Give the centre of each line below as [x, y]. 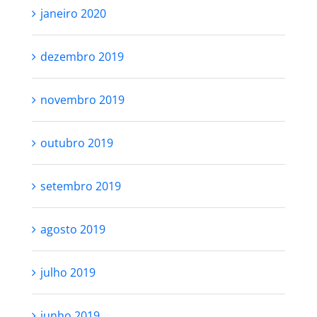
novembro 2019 [82, 100]
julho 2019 [68, 272]
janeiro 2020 [73, 13]
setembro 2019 [80, 186]
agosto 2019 [73, 229]
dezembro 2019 [82, 57]
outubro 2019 [76, 143]
